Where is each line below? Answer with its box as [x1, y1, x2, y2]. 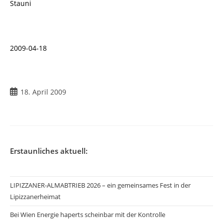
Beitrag [9, 86, 33, 96]
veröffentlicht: [9, 97, 56, 107]
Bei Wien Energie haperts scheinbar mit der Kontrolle [10, 210, 165, 219]
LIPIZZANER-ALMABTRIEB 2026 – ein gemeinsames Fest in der [10, 180, 191, 190]
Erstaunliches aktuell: [10, 145, 88, 156]
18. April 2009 [20, 87, 66, 97]
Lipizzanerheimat [10, 192, 61, 201]
